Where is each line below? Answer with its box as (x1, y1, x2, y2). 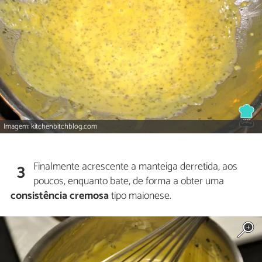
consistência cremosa (11, 187, 109, 205)
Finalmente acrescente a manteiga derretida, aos (33, 157, 238, 175)
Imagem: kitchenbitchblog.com (4, 120, 98, 133)
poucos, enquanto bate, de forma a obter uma (33, 172, 225, 190)
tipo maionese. (109, 187, 171, 205)
